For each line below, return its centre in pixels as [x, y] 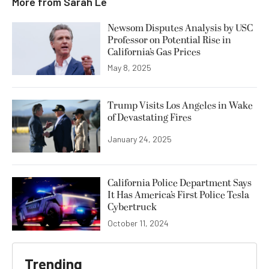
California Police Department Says [180, 183]
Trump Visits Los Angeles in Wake [180, 106]
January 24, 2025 [140, 139]
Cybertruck [132, 207]
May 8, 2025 [129, 68]
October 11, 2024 [138, 223]
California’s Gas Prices [154, 53]
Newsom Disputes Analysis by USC [180, 29]
